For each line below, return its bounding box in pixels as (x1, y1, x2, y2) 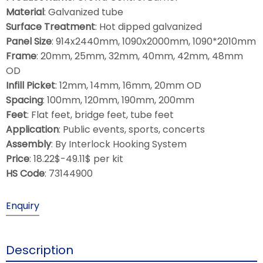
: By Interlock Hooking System (51, 137, 187, 151)
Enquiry (6, 199, 39, 213)
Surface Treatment (6, 20, 95, 34)
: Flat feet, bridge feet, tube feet (27, 108, 174, 122)
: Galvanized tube (44, 5, 123, 19)
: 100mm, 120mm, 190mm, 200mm (43, 93, 194, 107)
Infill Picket (6, 79, 55, 93)
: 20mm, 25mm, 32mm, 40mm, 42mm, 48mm (36, 49, 243, 63)
